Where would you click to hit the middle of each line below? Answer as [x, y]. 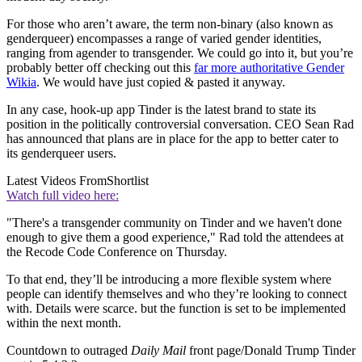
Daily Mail [158, 350]
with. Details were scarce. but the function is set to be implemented [176, 308]
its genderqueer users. [61, 153]
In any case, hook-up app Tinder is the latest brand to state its [161, 109]
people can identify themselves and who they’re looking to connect [177, 293]
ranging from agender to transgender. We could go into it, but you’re [180, 53]
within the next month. [64, 322]
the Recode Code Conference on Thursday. [117, 251]
